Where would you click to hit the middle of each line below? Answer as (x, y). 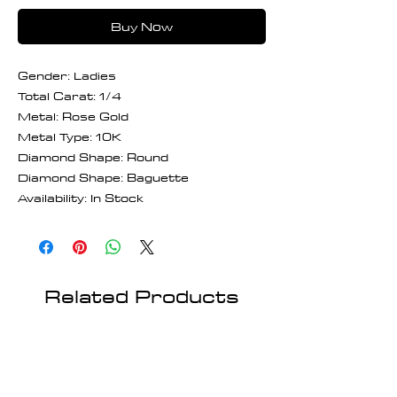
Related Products (142, 296)
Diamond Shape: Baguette (103, 177)
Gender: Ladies (67, 75)
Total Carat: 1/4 (70, 95)
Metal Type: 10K (70, 136)
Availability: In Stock (81, 197)
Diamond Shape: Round (93, 156)
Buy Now (142, 26)
